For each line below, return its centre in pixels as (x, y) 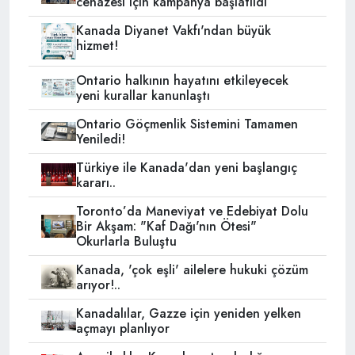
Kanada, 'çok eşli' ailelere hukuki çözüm (192, 269)
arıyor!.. (98, 284)
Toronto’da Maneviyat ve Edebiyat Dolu (192, 211)
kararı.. (95, 182)
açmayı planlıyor (122, 328)
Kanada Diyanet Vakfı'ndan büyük (173, 31)
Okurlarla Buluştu (126, 241)
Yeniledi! (100, 139)
